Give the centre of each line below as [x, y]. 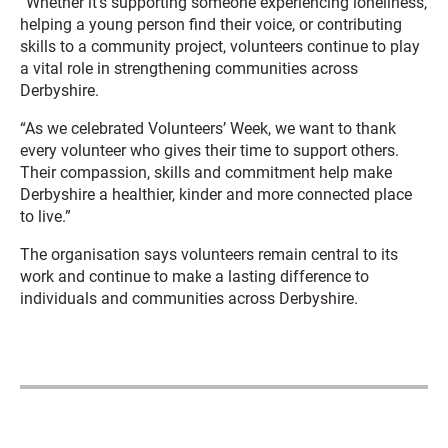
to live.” [45, 216]
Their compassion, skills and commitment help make [206, 172]
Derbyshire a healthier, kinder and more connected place [216, 194]
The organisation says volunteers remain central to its [209, 254]
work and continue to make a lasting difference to [194, 276]
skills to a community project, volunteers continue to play [220, 46]
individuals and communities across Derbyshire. [189, 298]
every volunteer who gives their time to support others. [209, 150]
